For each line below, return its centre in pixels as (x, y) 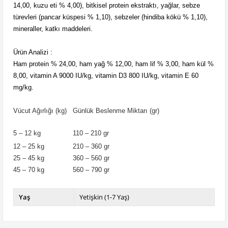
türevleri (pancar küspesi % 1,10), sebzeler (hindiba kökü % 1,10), (110, 17)
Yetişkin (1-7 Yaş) (105, 197)
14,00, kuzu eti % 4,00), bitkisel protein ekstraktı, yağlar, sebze (107, 5)
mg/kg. (23, 87)
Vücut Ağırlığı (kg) (40, 111)
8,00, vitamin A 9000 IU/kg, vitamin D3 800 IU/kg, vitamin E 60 (106, 76)
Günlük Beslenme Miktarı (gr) (116, 111)
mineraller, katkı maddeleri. (53, 29)
